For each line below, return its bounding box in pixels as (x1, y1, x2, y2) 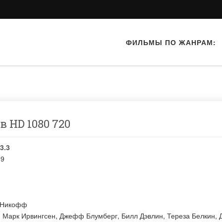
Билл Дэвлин (121, 211, 163, 221)
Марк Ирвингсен (2, 211, 55, 221)
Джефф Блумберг (59, 211, 117, 221)
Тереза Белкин (167, 211, 215, 221)
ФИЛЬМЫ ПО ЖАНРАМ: (126, 37, 216, 47)
